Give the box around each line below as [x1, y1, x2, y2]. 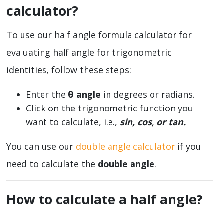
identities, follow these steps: [6, 64, 131, 76]
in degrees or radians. [101, 88, 195, 101]
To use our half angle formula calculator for [6, 29, 192, 41]
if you [175, 140, 201, 153]
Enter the [26, 88, 68, 101]
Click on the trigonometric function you [26, 102, 193, 114]
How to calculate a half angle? [6, 190, 203, 209]
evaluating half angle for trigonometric [6, 46, 172, 59]
